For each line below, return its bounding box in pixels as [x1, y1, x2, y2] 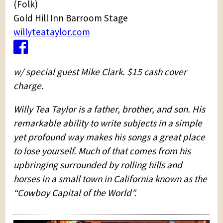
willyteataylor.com [13, 26, 91, 38]
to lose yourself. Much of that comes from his [13, 145, 191, 157]
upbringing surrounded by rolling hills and [13, 159, 183, 171]
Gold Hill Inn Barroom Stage [13, 12, 128, 24]
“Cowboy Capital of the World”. [13, 187, 137, 199]
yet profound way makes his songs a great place [13, 131, 206, 143]
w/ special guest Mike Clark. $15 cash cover [13, 66, 187, 78]
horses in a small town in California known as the [13, 173, 208, 185]
